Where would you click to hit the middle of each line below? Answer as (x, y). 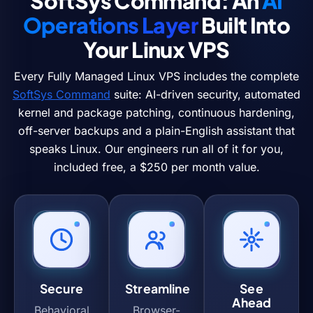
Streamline (158, 288)
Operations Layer (110, 24)
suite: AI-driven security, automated (205, 94)
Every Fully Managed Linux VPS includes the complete (156, 76)
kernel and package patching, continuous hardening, (156, 112)
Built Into (244, 24)
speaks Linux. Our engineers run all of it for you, (156, 148)
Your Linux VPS (156, 49)
